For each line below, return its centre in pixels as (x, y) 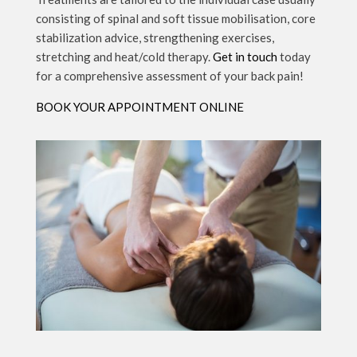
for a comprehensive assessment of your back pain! (169, 75)
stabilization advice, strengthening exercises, (155, 37)
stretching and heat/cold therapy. (124, 56)
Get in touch (245, 56)
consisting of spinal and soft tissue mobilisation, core (175, 18)
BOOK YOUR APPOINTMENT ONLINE (139, 106)
